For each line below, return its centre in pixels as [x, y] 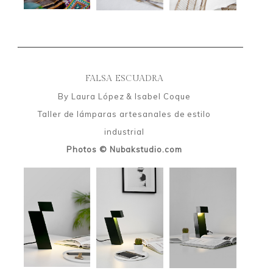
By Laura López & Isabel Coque [124, 96]
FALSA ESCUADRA [124, 78]
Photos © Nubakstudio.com [124, 149]
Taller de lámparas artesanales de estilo [124, 114]
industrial [124, 131]
